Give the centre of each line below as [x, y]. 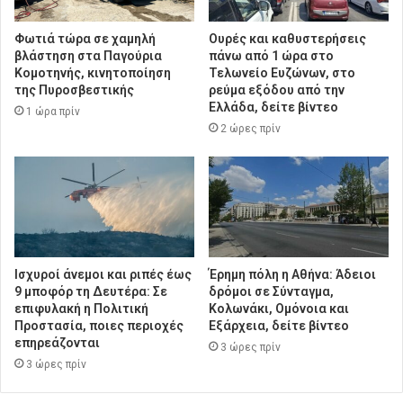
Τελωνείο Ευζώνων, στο [282, 72]
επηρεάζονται [57, 343]
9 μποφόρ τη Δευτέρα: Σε [91, 292]
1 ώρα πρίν [53, 111]
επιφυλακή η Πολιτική [81, 309]
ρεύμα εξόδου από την [277, 90]
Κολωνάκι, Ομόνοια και [279, 309]
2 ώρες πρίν [251, 128]
